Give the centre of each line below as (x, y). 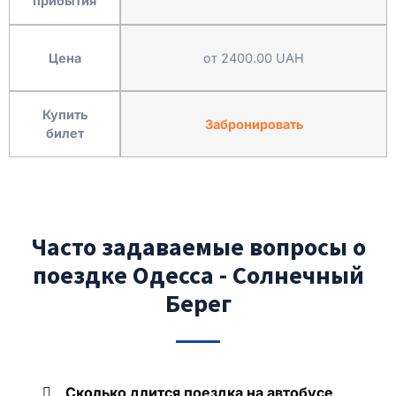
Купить (65, 114)
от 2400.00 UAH (254, 57)
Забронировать (254, 124)
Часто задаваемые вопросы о (198, 246)
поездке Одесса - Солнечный (198, 274)
